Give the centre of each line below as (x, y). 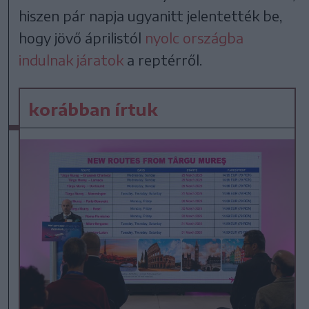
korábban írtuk (93, 109)
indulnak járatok (71, 59)
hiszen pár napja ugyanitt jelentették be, (151, 15)
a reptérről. (163, 59)
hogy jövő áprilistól (82, 37)
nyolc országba (195, 37)
